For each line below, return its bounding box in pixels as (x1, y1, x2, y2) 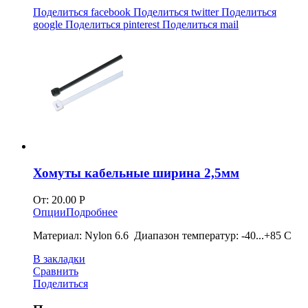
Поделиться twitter (133, 6, 221, 19)
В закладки (33, 252, 85, 265)
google (33, 19, 65, 31)
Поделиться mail (162, 19, 239, 31)
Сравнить (33, 265, 78, 277)
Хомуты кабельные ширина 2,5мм (33, 165, 239, 180)
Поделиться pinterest (65, 19, 162, 31)
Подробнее (66, 206, 118, 218)
